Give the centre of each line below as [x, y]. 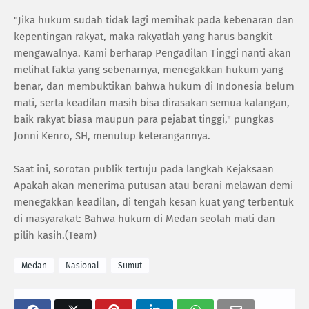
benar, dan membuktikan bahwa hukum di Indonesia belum [154, 86]
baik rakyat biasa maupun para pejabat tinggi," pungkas [144, 119]
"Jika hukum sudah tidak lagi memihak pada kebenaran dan [154, 20]
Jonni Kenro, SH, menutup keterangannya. [112, 136]
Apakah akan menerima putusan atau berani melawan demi [153, 185]
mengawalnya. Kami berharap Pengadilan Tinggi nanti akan [152, 53]
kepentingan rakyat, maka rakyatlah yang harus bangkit [143, 36]
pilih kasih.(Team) [55, 235]
